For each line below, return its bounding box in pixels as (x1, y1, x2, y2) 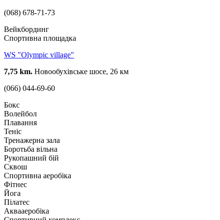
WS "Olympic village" (4, 50, 74, 59)
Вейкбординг (4, 25, 49, 33)
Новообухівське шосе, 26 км (32, 67, 129, 76)
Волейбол (4, 109, 37, 118)
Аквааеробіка (4, 206, 49, 215)
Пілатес (4, 197, 29, 206)
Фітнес (4, 180, 27, 189)
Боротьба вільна (4, 144, 57, 153)
